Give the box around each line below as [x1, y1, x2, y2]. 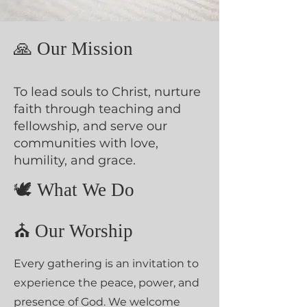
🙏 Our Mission [14, 38, 133, 59]
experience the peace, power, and [14, 276, 199, 289]
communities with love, [14, 136, 158, 151]
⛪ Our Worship [14, 221, 133, 241]
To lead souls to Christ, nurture [14, 84, 201, 99]
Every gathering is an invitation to [14, 257, 199, 270]
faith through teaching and [14, 101, 181, 116]
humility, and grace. [14, 153, 136, 168]
